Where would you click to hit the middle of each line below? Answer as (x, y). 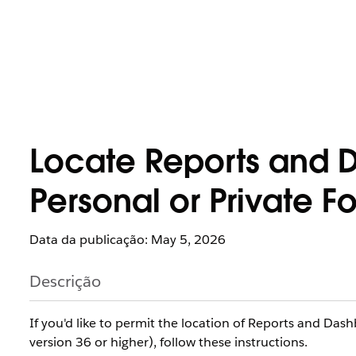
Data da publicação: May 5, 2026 (128, 240)
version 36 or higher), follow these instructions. (168, 342)
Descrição (65, 281)
